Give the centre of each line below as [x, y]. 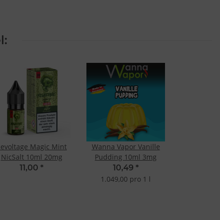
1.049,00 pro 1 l [126, 179]
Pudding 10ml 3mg [126, 157]
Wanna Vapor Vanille [126, 147]
